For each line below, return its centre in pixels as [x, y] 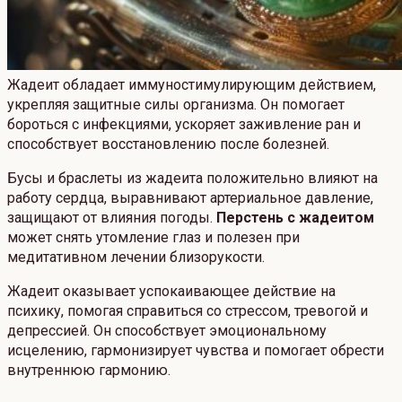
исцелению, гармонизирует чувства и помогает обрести [196, 351]
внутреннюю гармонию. [89, 371]
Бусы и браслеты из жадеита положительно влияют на [192, 179]
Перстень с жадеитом [295, 218]
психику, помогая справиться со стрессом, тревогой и [188, 311]
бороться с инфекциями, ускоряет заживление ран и [184, 125]
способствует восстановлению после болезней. [168, 144]
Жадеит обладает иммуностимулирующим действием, [192, 85]
